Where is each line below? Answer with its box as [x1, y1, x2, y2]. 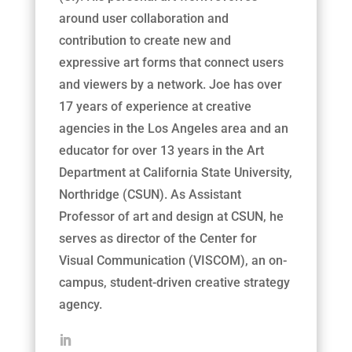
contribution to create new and [58, 33, 231, 49]
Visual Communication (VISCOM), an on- [58, 253, 287, 269]
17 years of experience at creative [58, 99, 251, 115]
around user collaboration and [58, 11, 229, 27]
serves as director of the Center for [58, 231, 257, 247]
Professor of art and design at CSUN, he [58, 209, 284, 225]
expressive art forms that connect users [58, 55, 284, 71]
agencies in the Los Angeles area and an [58, 121, 288, 137]
